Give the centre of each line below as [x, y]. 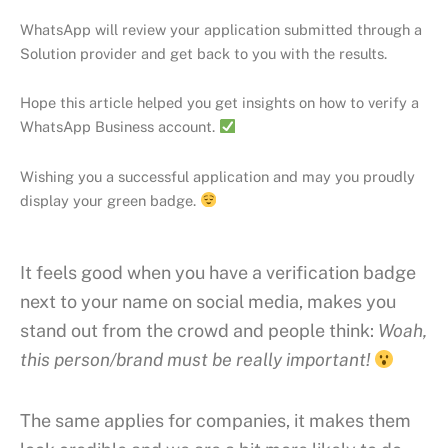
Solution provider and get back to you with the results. [203, 53]
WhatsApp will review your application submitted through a [221, 29]
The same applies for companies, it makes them [215, 420]
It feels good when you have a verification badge [218, 273]
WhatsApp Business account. [119, 127]
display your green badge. [110, 200]
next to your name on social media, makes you [208, 302]
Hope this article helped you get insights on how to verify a [219, 103]
